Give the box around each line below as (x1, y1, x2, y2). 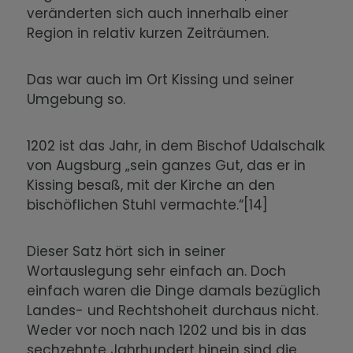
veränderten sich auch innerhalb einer (27, 3, 289, 23)
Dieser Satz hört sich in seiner (27, 241, 226, 261)
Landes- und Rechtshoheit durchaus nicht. (27, 300, 319, 320)
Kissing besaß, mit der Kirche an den (27, 175, 276, 195)
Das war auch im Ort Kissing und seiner (27, 69, 295, 89)
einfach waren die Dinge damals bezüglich (27, 281, 321, 300)
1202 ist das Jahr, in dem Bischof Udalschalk (27, 136, 325, 155)
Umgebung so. (27, 89, 134, 109)
